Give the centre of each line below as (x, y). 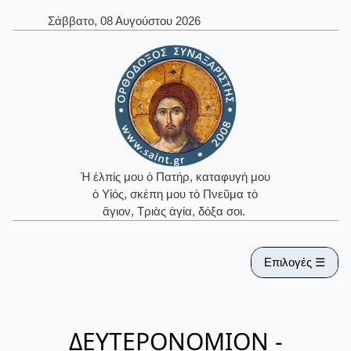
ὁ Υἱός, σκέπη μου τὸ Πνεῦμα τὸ (175, 194)
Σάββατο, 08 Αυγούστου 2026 (124, 21)
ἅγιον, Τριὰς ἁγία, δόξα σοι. (175, 212)
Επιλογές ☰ (295, 262)
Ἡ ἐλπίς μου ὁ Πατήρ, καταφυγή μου (175, 177)
